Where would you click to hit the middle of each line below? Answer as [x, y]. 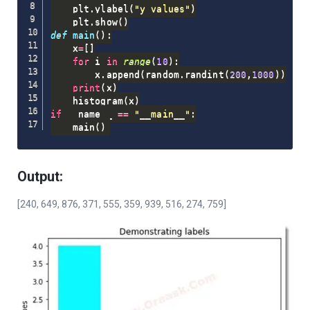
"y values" [163, 8]
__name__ [89, 113]
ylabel [112, 8]
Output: [40, 176]
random [162, 74]
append [123, 74]
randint [204, 74]
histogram [86, 100]
